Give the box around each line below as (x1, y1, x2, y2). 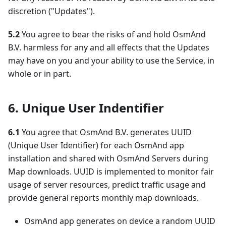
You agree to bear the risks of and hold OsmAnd (20, 29, 206, 40)
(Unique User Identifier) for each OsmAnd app (8, 140, 184, 151)
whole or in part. (8, 68, 71, 79)
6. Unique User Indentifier (8, 99, 164, 116)
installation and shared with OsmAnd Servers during (8, 153, 208, 164)
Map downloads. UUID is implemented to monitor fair (8, 166, 214, 177)
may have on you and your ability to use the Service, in (8, 55, 214, 66)
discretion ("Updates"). (8, 6, 95, 17)
